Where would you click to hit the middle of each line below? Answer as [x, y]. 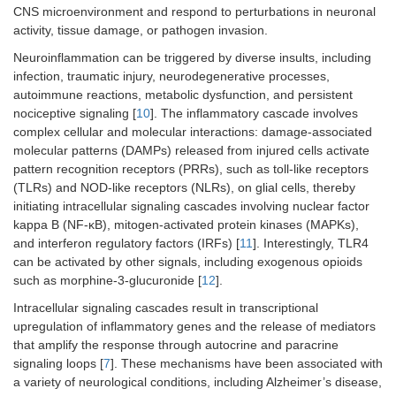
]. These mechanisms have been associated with [247, 364]
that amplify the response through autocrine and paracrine [176, 345]
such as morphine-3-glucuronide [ [107, 281]
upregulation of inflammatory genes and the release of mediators [194, 327]
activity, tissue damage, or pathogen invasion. [141, 30]
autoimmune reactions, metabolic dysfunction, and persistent [183, 95]
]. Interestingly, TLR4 [311, 244]
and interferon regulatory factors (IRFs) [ [126, 244]
